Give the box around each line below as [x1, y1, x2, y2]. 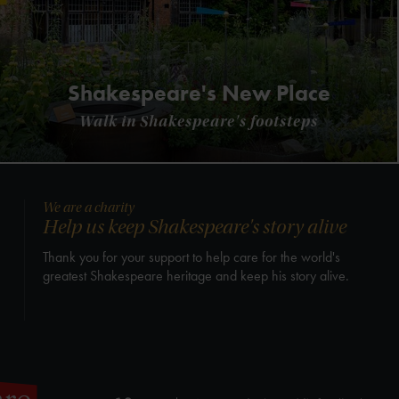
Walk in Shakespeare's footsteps [79, 112, 318, 131]
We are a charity [43, 199, 134, 216]
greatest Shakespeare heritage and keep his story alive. [43, 266, 349, 285]
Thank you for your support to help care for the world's [43, 248, 340, 266]
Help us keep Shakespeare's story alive [43, 216, 346, 239]
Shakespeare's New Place [67, 78, 330, 108]
